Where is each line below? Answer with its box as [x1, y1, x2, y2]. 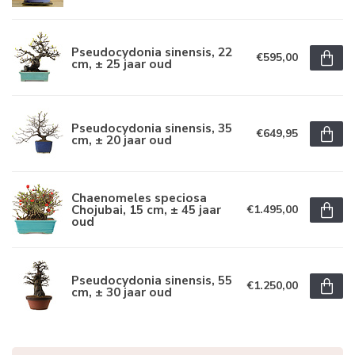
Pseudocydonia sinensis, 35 [71, 119, 232, 136]
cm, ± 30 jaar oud [71, 283, 172, 300]
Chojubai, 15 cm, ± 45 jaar [71, 201, 221, 218]
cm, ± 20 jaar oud [71, 131, 172, 148]
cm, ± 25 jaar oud [71, 55, 172, 72]
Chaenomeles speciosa [71, 189, 207, 206]
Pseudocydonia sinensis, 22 [71, 43, 232, 60]
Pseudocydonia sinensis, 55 [71, 271, 232, 288]
